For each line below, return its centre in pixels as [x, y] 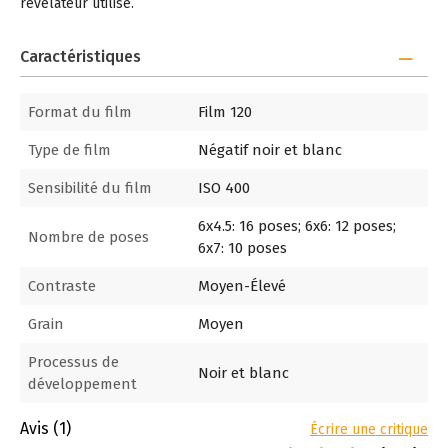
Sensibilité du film [90, 188]
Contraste [62, 286]
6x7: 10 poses [242, 248]
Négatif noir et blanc [270, 150]
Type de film [69, 150]
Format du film [80, 112]
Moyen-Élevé [242, 286]
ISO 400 [224, 188]
